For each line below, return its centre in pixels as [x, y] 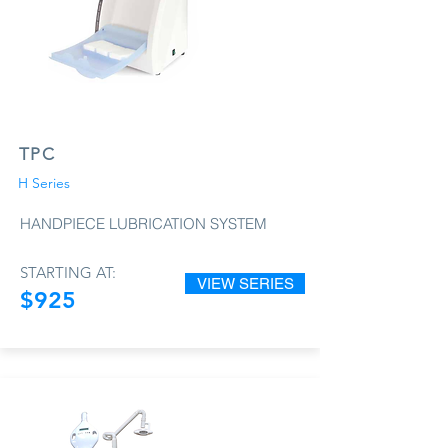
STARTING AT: [68, 272]
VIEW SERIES [245, 283]
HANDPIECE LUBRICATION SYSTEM [143, 223]
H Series [44, 182]
